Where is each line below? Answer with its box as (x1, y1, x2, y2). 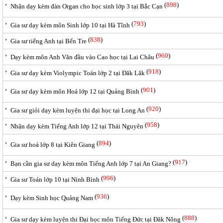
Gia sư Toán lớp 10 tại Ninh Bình (10, 176, 100, 183)
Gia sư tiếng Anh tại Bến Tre (10, 37, 87, 45)
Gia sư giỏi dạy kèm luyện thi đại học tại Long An (10, 107, 145, 114)
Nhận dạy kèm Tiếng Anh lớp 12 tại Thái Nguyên (10, 122, 143, 130)
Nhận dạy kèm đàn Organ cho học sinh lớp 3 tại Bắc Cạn (10, 2, 163, 10)
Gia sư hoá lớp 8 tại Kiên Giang (10, 141, 95, 148)
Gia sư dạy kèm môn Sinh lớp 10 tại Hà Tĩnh (10, 21, 130, 29)
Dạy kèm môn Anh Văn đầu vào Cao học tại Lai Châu (10, 53, 154, 61)
